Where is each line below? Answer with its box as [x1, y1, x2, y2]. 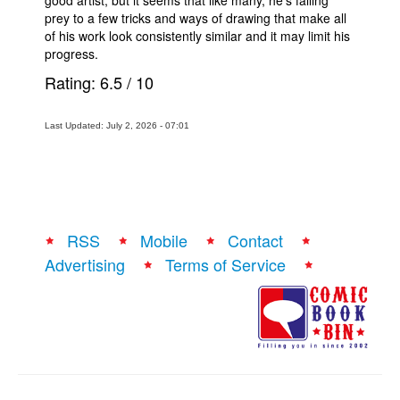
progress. [45, 45, 98, 62]
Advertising [45, 253, 125, 276]
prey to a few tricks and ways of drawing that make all [45, 9, 346, 27]
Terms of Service [165, 253, 286, 276]
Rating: [45, 71, 100, 94]
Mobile [140, 229, 187, 252]
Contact [228, 229, 283, 252]
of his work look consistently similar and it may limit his [45, 27, 350, 45]
